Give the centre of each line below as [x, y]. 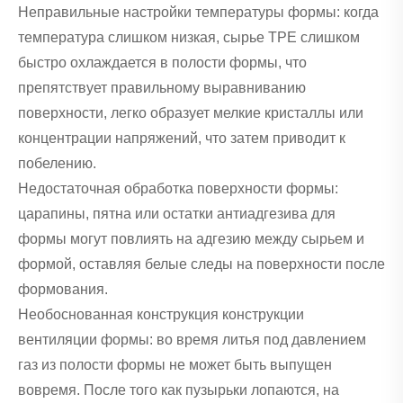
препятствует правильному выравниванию [162, 87]
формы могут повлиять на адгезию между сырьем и [191, 238]
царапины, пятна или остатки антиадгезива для [177, 213]
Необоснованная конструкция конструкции [161, 314]
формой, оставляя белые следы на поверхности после [201, 264]
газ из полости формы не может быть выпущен [175, 364]
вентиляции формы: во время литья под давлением [192, 339]
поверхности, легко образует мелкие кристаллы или [191, 112]
